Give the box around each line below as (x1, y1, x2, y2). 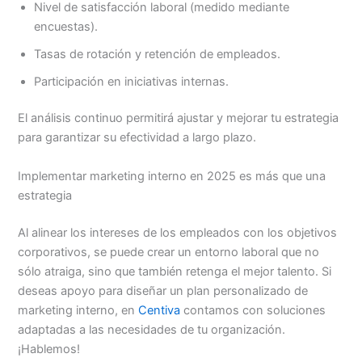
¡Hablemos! (18, 341, 81, 356)
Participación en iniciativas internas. (34, 74, 229, 89)
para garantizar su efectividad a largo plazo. (18, 130, 257, 145)
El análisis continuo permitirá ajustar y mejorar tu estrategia (18, 111, 339, 126)
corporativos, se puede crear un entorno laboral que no (18, 244, 320, 259)
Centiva (135, 302, 181, 318)
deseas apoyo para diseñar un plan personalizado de (18, 283, 309, 298)
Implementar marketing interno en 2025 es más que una (18, 168, 326, 183)
